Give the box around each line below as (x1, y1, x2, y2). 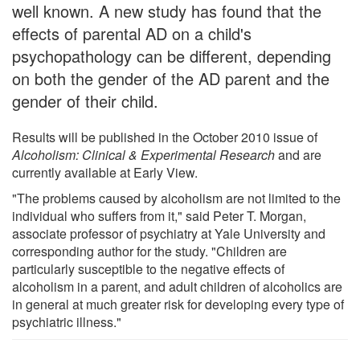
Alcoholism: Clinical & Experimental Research (12, 145, 275, 164)
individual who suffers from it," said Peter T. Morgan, (12, 206, 306, 225)
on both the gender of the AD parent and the (12, 66, 329, 90)
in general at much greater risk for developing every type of (12, 294, 344, 313)
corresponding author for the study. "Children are (12, 241, 287, 260)
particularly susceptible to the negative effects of (12, 259, 284, 278)
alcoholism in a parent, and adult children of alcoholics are (12, 276, 342, 296)
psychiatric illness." (12, 312, 121, 331)
